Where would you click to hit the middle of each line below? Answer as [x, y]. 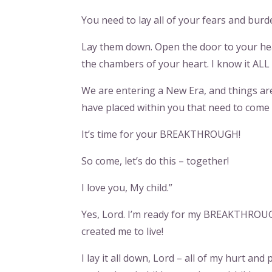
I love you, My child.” [127, 187]
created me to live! [123, 231]
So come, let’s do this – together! [155, 161]
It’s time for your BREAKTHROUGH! [161, 134]
